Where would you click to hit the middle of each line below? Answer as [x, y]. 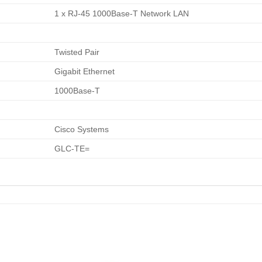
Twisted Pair [77, 52]
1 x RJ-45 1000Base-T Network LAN [122, 13]
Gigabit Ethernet [85, 71]
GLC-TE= [72, 148]
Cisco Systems [82, 129]
